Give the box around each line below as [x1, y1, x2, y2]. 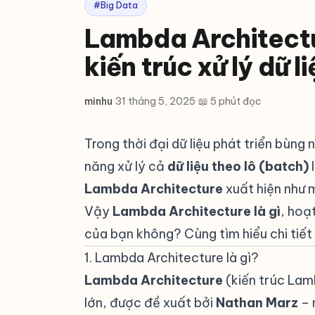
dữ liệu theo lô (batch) [167, 158, 309, 174]
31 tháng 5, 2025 [115, 95, 195, 108]
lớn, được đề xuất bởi [84, 295, 216, 311]
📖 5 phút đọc [198, 95, 262, 108]
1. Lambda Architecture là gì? [84, 250, 259, 266]
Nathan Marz [216, 295, 298, 311]
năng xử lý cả [84, 158, 167, 174]
